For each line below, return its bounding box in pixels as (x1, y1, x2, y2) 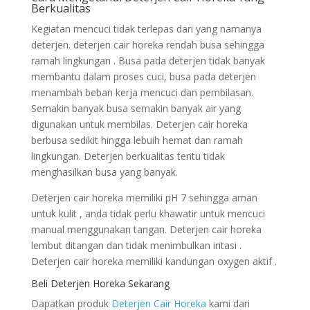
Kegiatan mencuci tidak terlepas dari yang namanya (30, 22, 262, 35)
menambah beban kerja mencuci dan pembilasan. (30, 86, 253, 99)
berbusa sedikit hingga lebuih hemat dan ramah (30, 134, 243, 147)
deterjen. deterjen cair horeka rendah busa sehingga (30, 38, 264, 51)
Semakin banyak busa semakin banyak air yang (30, 102, 241, 115)
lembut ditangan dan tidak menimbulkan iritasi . (30, 239, 241, 252)
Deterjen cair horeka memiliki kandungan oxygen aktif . (30, 255, 277, 268)
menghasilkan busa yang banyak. (30, 165, 178, 179)
